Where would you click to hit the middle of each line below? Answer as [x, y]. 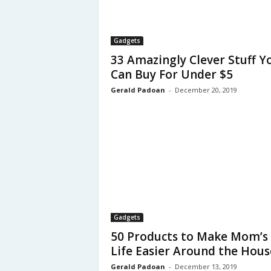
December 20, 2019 [206, 90]
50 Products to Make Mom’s [189, 237]
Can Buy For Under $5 [171, 74]
